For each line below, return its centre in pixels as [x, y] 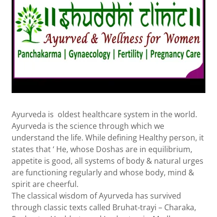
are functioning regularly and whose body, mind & [103, 172]
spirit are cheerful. [45, 184]
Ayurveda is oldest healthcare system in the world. [104, 114]
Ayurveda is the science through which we [88, 126]
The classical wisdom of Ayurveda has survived [96, 196]
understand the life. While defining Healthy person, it [108, 138]
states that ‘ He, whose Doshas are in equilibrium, [102, 149]
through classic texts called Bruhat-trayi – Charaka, [104, 207]
